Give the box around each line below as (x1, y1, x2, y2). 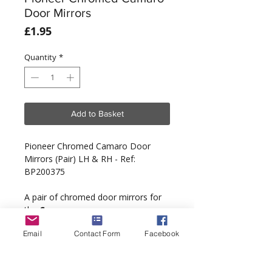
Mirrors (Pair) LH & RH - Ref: (24, 153, 135, 165)
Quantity (24, 51, 56, 63)
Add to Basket (70, 109, 124, 119)
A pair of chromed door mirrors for (24, 191, 161, 203)
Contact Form (73, 228, 121, 238)
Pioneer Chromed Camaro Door (24, 140, 151, 152)
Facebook (144, 228, 179, 238)
